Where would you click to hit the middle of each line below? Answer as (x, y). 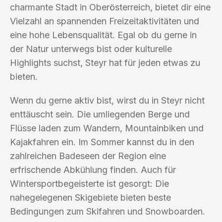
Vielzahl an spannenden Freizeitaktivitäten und (105, 21)
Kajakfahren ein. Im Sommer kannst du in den (102, 142)
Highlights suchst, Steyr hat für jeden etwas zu (105, 62)
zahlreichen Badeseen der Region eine (88, 156)
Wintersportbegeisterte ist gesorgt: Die (89, 183)
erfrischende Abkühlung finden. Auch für (93, 169)
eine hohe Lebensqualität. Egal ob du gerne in (103, 35)
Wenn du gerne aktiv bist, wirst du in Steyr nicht (107, 100)
